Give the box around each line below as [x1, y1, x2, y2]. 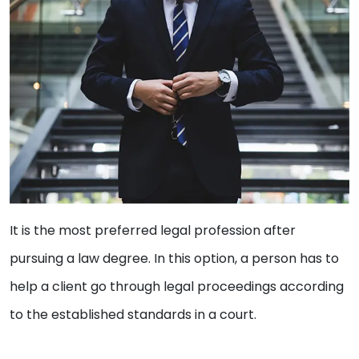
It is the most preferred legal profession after [10, 220, 296, 240]
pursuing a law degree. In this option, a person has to [10, 248, 339, 268]
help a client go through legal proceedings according [10, 276, 344, 296]
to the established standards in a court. [10, 305, 260, 324]
